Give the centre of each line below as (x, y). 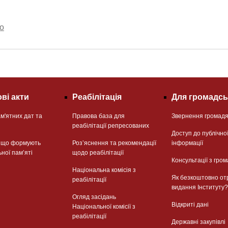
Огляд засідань (94, 197)
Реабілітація (97, 97)
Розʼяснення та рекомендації (114, 143)
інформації (187, 143)
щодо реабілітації (98, 152)
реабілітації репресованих (110, 125)
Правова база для (98, 116)
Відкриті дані (190, 204)
